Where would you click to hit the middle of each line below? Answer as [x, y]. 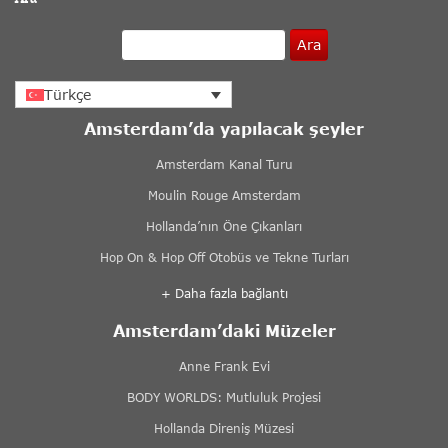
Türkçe [67, 95]
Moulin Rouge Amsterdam [224, 196]
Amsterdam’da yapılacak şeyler [224, 129]
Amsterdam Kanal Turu [224, 165]
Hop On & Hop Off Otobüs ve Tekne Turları [224, 258]
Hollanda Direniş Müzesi [224, 429]
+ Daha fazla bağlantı [224, 294]
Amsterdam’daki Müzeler [224, 331]
